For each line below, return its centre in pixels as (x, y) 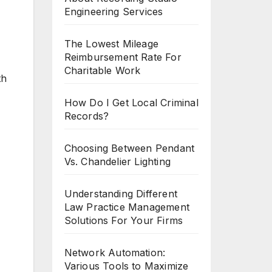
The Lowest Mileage (111, 44)
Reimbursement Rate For (123, 57)
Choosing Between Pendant (129, 148)
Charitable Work (102, 70)
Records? (87, 116)
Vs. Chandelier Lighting (117, 161)
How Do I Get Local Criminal (131, 103)
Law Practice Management (127, 207)
